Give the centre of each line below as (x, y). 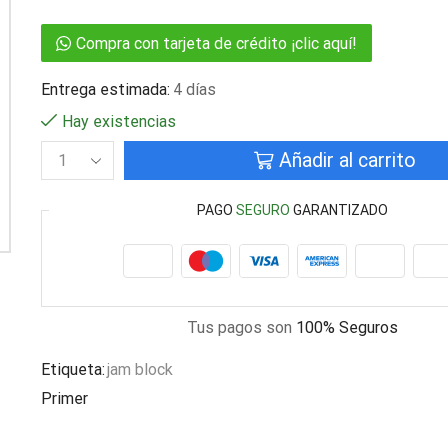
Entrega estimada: (105, 90)
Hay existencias (118, 122)
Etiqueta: (72, 370)
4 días (194, 90)
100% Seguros (347, 328)
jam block (139, 370)
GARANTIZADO (339, 210)
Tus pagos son (242, 328)
